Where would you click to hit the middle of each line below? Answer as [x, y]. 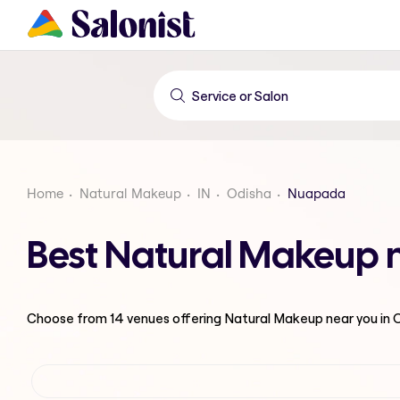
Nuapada [317, 193]
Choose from [68, 318]
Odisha [249, 193]
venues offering [174, 318]
